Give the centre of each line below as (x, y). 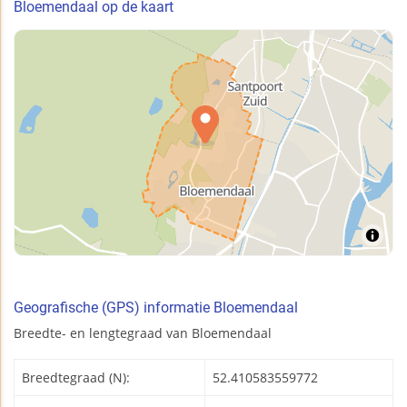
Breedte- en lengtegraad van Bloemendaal (143, 333)
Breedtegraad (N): (76, 378)
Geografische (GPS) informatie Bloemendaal (156, 308)
